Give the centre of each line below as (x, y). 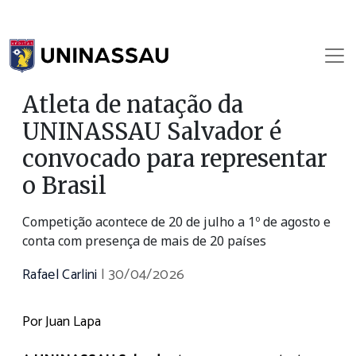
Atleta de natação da (133, 104)
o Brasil (64, 186)
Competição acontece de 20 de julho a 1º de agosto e (176, 221)
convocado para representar (175, 159)
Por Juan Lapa (62, 321)
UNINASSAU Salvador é (152, 132)
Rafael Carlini (62, 275)
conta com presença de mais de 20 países (144, 240)
